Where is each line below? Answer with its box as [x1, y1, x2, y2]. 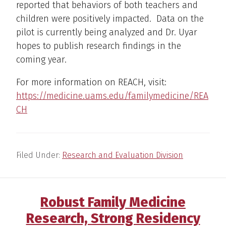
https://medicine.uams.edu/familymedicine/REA [16, 90, 208, 102]
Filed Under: [16, 150, 62, 160]
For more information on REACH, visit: [16, 77, 166, 88]
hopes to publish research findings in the [16, 40, 181, 52]
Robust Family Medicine [40, 194, 186, 211]
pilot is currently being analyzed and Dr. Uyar [16, 27, 197, 38]
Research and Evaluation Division [62, 150, 183, 160]
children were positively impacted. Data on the [16, 13, 204, 25]
